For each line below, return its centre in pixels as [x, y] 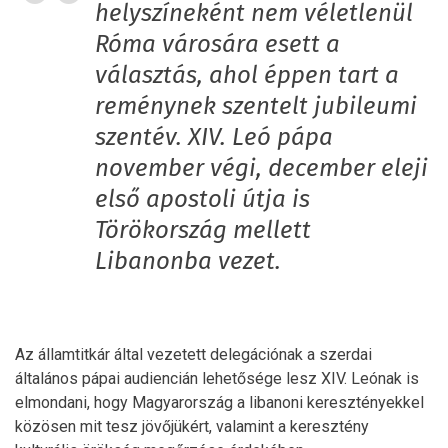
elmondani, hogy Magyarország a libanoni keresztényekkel [219, 403]
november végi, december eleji [261, 169]
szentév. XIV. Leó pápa [214, 138]
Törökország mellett [203, 231]
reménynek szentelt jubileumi [256, 107]
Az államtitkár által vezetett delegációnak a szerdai [193, 355]
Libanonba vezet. [188, 262]
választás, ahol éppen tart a [247, 76]
